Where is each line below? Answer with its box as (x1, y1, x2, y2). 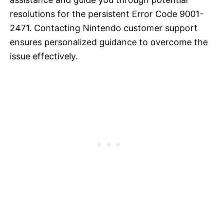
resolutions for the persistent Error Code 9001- (10, 8, 203, 19)
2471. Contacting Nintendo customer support (10, 22, 198, 33)
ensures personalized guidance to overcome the (10, 36, 208, 47)
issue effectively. (10, 51, 78, 61)
